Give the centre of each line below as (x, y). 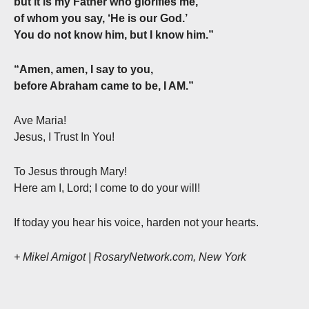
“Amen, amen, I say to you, (83, 70)
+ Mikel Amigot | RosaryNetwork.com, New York (130, 257)
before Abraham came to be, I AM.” (104, 86)
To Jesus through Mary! (70, 172)
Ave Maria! (40, 121)
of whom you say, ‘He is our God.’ (101, 19)
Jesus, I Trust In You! (64, 137)
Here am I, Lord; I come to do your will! (107, 188)
